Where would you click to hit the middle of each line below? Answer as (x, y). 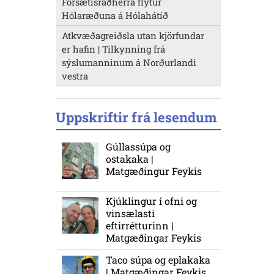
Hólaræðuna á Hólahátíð (115, 16)
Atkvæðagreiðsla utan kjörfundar (133, 36)
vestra (75, 76)
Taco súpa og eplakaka (158, 260)
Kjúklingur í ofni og (151, 201)
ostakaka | (130, 159)
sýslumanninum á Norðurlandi (129, 63)
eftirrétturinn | (140, 226)
